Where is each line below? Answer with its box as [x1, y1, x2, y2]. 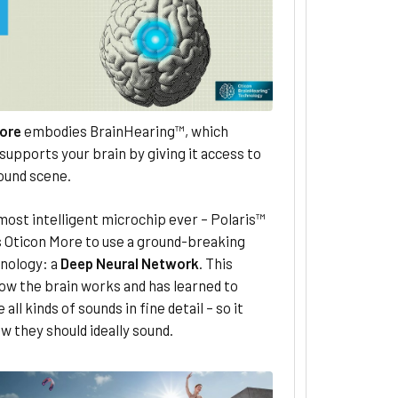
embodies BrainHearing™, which [20, 122, 228, 140]
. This [198, 254, 233, 273]
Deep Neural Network [60, 254, 199, 273]
